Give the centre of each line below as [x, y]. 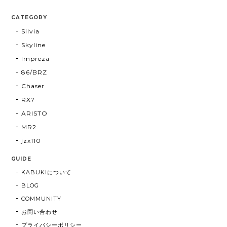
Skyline [34, 45]
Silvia [31, 31]
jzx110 [31, 140]
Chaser [33, 86]
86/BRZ [34, 72]
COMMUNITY [42, 198]
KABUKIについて [46, 172]
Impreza [36, 58]
